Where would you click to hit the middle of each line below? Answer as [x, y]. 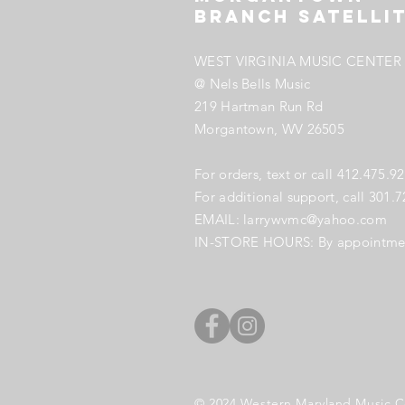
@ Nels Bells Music [253, 84]
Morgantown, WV [251, 129]
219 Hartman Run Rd [259, 106]
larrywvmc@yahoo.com [315, 219]
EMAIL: [219, 219]
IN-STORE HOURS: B [261, 242]
